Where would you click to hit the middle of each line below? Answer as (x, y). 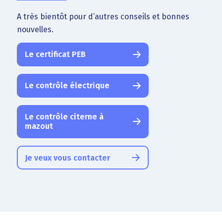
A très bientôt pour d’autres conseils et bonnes (103, 16)
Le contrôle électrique (67, 86)
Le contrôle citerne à (64, 117)
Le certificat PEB (55, 55)
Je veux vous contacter (67, 158)
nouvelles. (35, 29)
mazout (39, 126)
